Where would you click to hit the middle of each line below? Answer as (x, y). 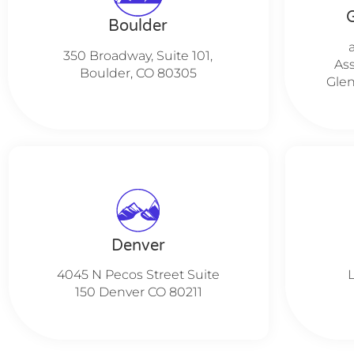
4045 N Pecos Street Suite (138, 275)
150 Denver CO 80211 (138, 292)
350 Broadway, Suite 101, (138, 55)
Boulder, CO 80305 (138, 73)
